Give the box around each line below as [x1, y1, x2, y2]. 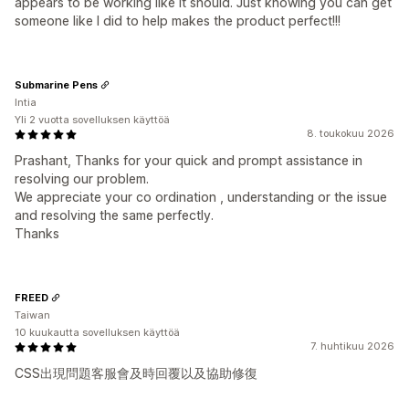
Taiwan [15, 309, 50, 321]
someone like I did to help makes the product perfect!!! [15, 13, 341, 28]
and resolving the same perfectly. [15, 207, 214, 223]
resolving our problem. [15, 171, 149, 186]
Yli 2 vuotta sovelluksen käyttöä [15, 113, 170, 126]
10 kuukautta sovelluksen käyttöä [15, 326, 180, 339]
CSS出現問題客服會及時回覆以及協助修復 [15, 365, 257, 381]
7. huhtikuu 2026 [310, 340, 394, 352]
